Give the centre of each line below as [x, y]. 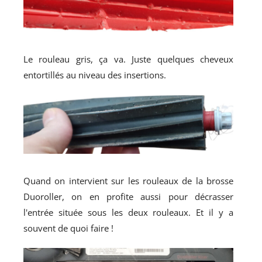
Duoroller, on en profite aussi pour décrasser [129, 197]
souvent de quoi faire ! [68, 228]
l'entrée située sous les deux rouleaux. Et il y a [129, 213]
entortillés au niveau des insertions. [95, 75]
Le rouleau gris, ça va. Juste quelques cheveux [129, 59]
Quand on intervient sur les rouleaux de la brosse [129, 181]
